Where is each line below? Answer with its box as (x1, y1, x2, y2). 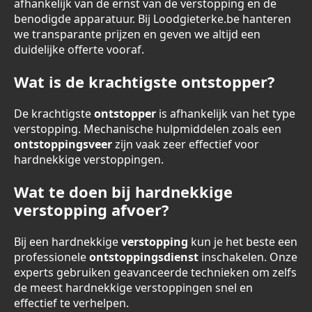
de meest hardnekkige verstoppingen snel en (14, 280, 253, 295)
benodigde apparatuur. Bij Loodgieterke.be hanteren (14, 11, 291, 26)
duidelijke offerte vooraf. (14, 42, 144, 57)
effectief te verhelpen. (14, 295, 129, 311)
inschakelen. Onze (198, 249, 297, 265)
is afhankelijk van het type (156, 106, 295, 121)
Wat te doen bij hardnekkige (14, 181, 233, 202)
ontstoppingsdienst (89, 249, 198, 265)
